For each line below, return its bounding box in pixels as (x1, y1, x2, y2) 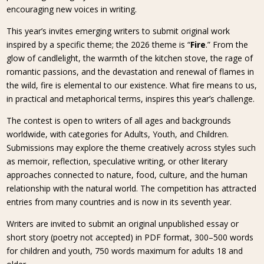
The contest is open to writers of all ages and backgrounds (6, 115, 232, 126)
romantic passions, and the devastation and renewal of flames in (6, 66, 255, 77)
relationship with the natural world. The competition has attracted (6, 183, 257, 194)
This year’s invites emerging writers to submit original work (6, 25, 230, 37)
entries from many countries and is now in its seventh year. (6, 196, 232, 207)
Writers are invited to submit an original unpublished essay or (6, 218, 239, 229)
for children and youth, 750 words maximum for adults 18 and (6, 245, 243, 256)
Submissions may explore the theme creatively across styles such (6, 142, 256, 153)
